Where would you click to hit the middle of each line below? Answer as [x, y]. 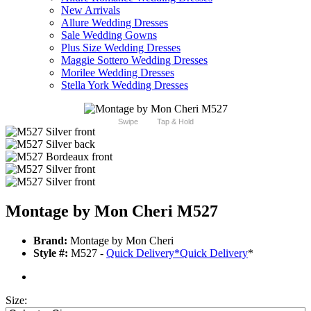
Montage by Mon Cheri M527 [112, 211]
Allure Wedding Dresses [115, 22]
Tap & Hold [175, 121]
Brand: [50, 240]
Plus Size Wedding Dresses [121, 47]
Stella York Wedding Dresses [125, 85]
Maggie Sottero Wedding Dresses [134, 60]
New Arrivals [91, 10]
